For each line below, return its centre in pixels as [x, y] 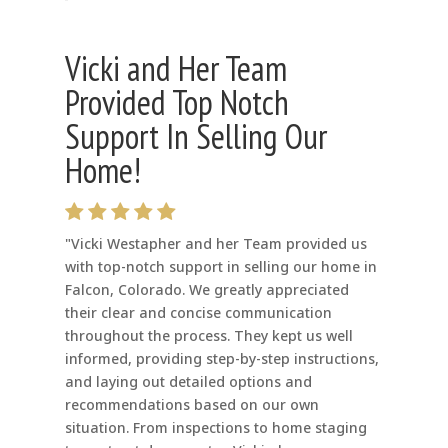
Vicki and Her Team [175, 68]
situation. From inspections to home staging [215, 428]
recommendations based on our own [191, 405]
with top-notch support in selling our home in [220, 267]
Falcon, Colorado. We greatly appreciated [206, 290]
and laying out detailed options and [188, 382]
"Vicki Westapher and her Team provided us [215, 244]
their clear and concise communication [198, 313]
